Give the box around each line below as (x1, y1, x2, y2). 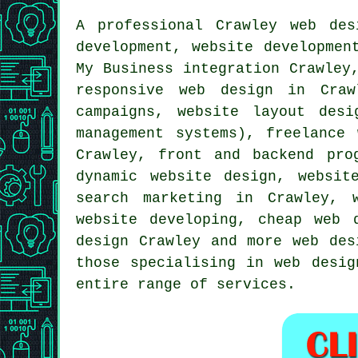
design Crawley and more (76, 233, 293, 249)
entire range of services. (76, 276, 296, 292)
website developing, (76, 211, 259, 228)
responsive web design (76, 82, 273, 98)
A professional (76, 17, 217, 34)
